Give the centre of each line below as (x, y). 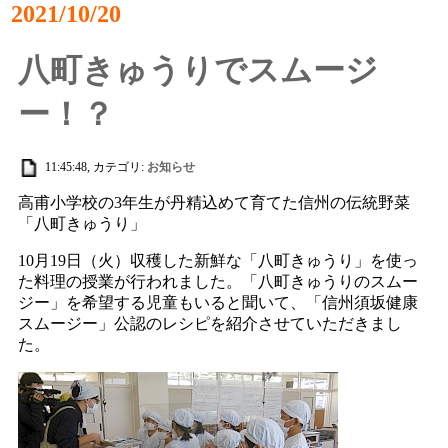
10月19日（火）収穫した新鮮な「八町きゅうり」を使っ (218, 261)
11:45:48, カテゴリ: (95, 166)
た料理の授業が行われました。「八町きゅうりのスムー (218, 282)
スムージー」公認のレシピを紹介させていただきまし (210, 324)
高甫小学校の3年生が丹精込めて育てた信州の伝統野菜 (214, 203)
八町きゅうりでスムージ (198, 70)
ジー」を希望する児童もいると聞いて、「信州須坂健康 (218, 303)
